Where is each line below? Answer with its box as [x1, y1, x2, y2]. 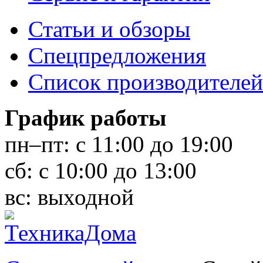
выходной [32, 184, 134, 210]
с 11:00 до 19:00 [70, 131, 233, 157]
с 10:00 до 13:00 [33, 157, 197, 183]
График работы [5, 104, 166, 130]
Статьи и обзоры [28, 16, 190, 42]
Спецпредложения [28, 42, 206, 68]
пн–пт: [5, 131, 70, 157]
